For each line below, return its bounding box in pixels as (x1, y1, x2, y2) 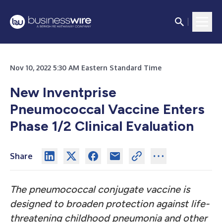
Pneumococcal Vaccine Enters (10, 101, 205, 117)
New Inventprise (10, 84, 116, 101)
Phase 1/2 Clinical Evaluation (10, 117, 194, 134)
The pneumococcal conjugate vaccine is (10, 183, 190, 195)
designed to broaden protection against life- (10, 198, 209, 210)
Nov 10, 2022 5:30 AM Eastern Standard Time (10, 63, 162, 72)
